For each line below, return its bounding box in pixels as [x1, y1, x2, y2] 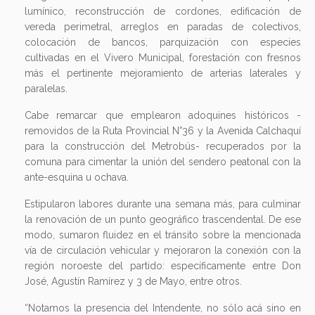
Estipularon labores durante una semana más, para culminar [25, 198, 301, 210]
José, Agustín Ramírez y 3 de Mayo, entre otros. [25, 275, 242, 287]
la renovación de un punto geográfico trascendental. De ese [25, 213, 301, 225]
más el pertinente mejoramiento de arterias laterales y [25, 67, 301, 79]
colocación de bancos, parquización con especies [25, 36, 301, 48]
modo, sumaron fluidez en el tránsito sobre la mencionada [25, 229, 301, 240]
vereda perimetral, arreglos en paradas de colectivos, [25, 20, 301, 32]
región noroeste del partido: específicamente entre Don [25, 259, 301, 271]
